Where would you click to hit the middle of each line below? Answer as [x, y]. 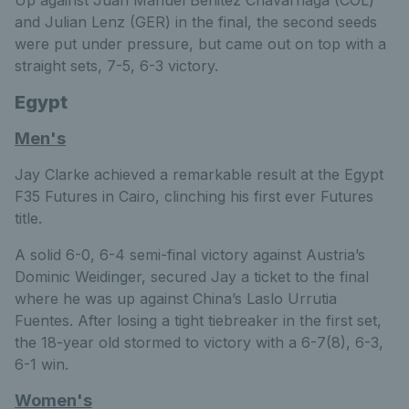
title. [28, 218]
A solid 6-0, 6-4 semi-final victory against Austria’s [190, 255]
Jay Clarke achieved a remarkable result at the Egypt [199, 174]
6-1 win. [42, 364]
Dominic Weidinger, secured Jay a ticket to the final [192, 277]
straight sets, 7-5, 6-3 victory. [116, 66]
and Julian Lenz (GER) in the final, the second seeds [196, 22]
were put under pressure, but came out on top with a [200, 44]
